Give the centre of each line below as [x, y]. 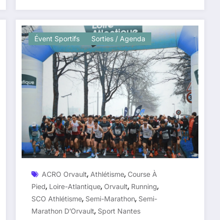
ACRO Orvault [65, 174]
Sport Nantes [119, 211]
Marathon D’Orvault [63, 211]
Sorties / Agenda [119, 38]
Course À [143, 174]
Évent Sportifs [57, 38]
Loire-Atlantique [75, 186]
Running [144, 186]
